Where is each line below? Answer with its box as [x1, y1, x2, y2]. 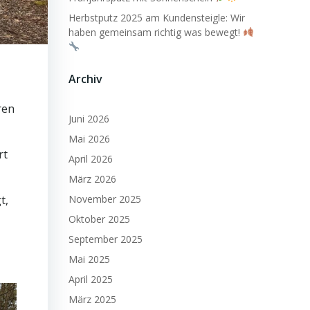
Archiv [69, 71, 102, 86]
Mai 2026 [69, 132, 110, 145]
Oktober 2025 [69, 212, 130, 226]
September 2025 [69, 232, 143, 246]
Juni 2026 [69, 112, 109, 125]
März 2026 [69, 172, 116, 185]
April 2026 [69, 152, 113, 165]
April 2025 [69, 273, 113, 286]
